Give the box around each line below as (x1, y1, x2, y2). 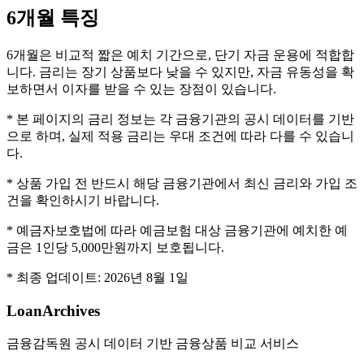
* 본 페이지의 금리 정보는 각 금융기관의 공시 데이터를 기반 (6, 112, 354, 127)
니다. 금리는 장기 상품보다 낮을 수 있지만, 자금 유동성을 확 (6, 65, 354, 80)
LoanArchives (6, 301, 100, 319)
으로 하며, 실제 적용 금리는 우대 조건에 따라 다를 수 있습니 (6, 129, 354, 144)
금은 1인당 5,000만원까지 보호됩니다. (6, 240, 224, 255)
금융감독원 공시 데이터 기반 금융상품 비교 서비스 (6, 336, 299, 350)
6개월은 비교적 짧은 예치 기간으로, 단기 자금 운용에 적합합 (6, 48, 354, 63)
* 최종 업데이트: (6, 271, 104, 285)
